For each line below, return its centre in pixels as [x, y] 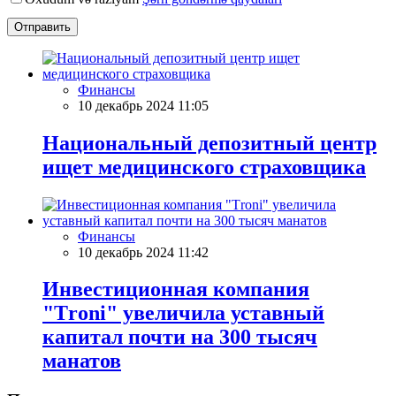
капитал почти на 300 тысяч [180, 337]
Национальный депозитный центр [209, 143]
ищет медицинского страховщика [204, 167]
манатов [82, 361]
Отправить [42, 27]
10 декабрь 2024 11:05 [143, 105]
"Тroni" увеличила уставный [183, 313]
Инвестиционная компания [176, 289]
